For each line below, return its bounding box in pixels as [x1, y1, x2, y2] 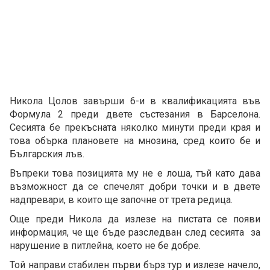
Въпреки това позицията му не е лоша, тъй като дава [10, 168, 260, 180]
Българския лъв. [10, 148, 87, 160]
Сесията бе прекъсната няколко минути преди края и [10, 122, 260, 134]
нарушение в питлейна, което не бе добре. [10, 240, 203, 252]
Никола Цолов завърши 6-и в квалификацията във [10, 95, 260, 107]
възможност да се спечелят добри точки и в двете [10, 181, 260, 193]
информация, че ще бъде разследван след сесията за [10, 227, 260, 239]
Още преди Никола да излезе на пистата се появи [10, 213, 260, 225]
